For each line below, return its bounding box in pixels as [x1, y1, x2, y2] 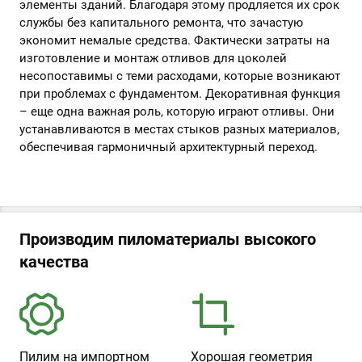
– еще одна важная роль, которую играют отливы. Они [19, 104, 335, 119]
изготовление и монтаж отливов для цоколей [19, 51, 287, 65]
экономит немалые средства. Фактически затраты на [19, 33, 330, 48]
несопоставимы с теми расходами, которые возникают [19, 69, 340, 83]
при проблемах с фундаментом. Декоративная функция [19, 86, 340, 101]
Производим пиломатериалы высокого [19, 229, 316, 249]
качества [19, 252, 89, 271]
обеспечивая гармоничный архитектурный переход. [19, 140, 318, 154]
